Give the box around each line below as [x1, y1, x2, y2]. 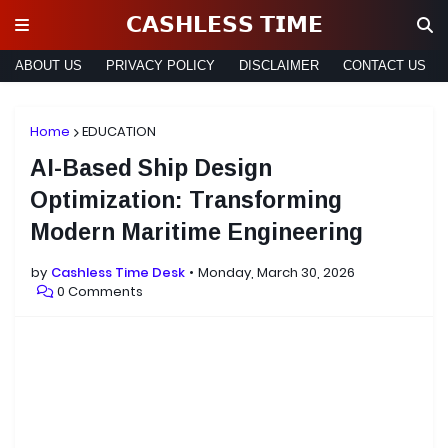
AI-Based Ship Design [30, 155, 272, 181]
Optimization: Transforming [30, 187, 342, 213]
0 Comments [57, 282, 143, 301]
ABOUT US [15, 58, 82, 73]
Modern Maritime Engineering [30, 219, 363, 245]
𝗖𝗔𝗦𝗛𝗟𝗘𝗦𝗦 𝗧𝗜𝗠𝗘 [125, 12, 323, 37]
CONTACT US [343, 58, 426, 73]
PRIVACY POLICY [106, 58, 215, 73]
